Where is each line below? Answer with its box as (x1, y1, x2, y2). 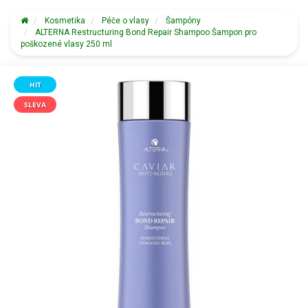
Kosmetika (45, 16, 85, 25)
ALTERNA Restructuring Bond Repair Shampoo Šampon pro (35, 27, 256, 37)
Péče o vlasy (102, 16, 149, 25)
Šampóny (166, 16, 201, 25)
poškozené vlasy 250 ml (21, 39, 112, 49)
